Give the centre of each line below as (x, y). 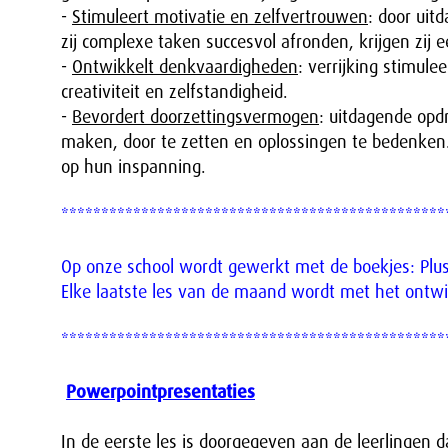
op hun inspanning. (133, 167)
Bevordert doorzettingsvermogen (195, 117)
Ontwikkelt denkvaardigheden (185, 67)
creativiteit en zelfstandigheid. (174, 92)
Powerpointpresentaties (160, 392)
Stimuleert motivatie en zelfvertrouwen (220, 17)
